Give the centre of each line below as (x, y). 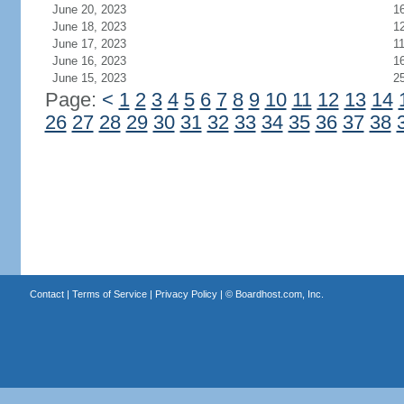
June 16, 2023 (89, 61)
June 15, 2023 (89, 78)
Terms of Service (109, 294)
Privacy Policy (186, 294)
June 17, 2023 (89, 44)
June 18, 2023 (89, 27)
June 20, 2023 (89, 9)
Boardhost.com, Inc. (279, 294)
